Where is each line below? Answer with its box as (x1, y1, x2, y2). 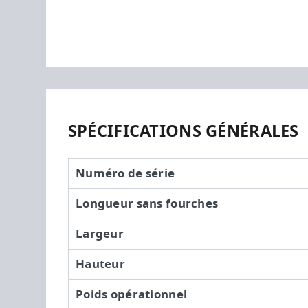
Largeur (76, 226, 124, 241)
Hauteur (76, 256, 126, 271)
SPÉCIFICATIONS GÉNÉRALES (67, 121, 299, 141)
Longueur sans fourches (76, 196, 219, 210)
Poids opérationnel (76, 287, 188, 301)
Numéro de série (76, 166, 175, 180)
